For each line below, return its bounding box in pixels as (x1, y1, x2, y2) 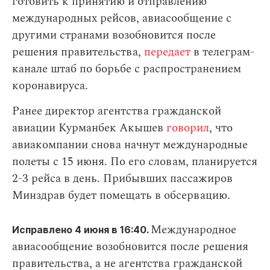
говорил (166, 119, 209, 137)
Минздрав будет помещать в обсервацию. (12, 187, 230, 204)
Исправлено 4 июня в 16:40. (12, 224, 151, 236)
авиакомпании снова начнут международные (12, 136, 248, 154)
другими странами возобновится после (12, 27, 216, 44)
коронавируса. (12, 77, 88, 95)
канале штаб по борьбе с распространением (12, 60, 241, 78)
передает (144, 43, 190, 61)
